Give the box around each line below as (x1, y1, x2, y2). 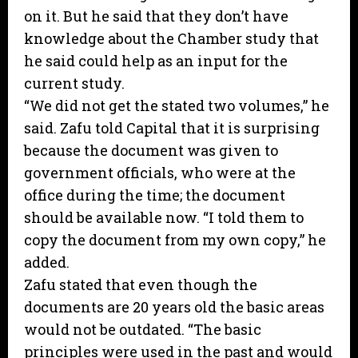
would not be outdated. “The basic (24, 320, 261, 340)
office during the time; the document (24, 185, 285, 205)
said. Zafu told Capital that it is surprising (24, 118, 320, 138)
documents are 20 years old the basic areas (24, 297, 324, 317)
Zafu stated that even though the (24, 275, 257, 295)
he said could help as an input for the (24, 51, 288, 71)
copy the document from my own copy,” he (24, 230, 326, 250)
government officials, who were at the (24, 163, 296, 183)
